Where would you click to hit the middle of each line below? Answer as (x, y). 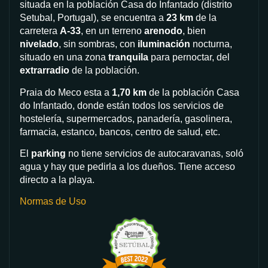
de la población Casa (193, 92)
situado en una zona (64, 57)
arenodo (163, 31)
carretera (40, 31)
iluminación (163, 44)
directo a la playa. (57, 180)
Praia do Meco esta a (66, 92)
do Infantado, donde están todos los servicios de (122, 105)
